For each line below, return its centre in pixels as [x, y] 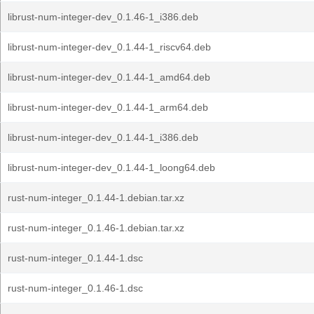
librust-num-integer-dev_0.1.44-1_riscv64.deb [109, 47]
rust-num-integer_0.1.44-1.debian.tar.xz [96, 198]
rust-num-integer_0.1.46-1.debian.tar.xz [96, 228]
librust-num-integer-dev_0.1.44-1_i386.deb [103, 137]
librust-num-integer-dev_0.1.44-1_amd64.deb [109, 77]
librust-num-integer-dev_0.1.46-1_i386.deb [103, 17]
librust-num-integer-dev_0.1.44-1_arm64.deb [108, 107]
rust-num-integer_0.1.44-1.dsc [75, 258]
